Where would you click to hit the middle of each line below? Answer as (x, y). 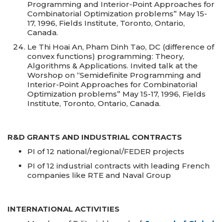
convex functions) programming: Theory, (106, 56)
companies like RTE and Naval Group (99, 175)
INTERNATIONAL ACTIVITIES (63, 209)
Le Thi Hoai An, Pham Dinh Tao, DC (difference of (121, 47)
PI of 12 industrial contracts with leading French (118, 166)
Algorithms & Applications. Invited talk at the (112, 66)
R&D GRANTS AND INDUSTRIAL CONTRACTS (95, 137)
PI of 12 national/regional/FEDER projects (106, 151)
